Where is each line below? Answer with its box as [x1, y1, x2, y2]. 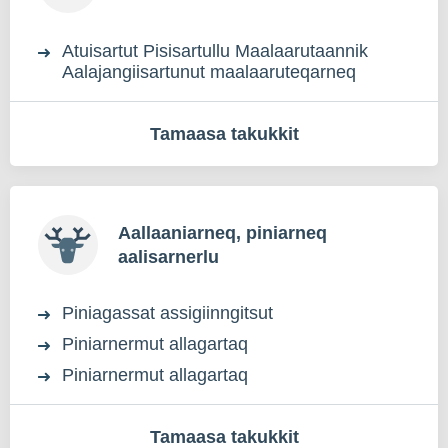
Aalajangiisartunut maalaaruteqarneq [62, 62, 356, 82]
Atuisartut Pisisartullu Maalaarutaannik [62, 41, 368, 61]
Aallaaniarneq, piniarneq [118, 223, 327, 243]
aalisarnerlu [118, 247, 219, 267]
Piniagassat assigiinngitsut [62, 303, 273, 323]
